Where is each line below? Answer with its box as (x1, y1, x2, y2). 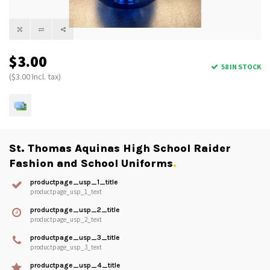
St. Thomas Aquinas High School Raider (9, 142, 231, 155)
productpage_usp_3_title (30, 233, 120, 242)
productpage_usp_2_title (30, 206, 120, 215)
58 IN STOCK (221, 62, 261, 72)
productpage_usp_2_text (30, 215, 102, 224)
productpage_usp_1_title (30, 178, 118, 187)
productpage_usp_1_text (30, 187, 102, 196)
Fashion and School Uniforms (9, 157, 173, 171)
